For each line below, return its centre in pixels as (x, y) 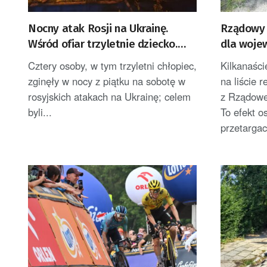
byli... (40, 112)
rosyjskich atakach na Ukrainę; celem (109, 96)
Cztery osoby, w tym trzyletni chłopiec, (112, 65)
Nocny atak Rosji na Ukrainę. (98, 28)
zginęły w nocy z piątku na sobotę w (107, 81)
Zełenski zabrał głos (78, 59)
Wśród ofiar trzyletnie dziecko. (103, 44)
